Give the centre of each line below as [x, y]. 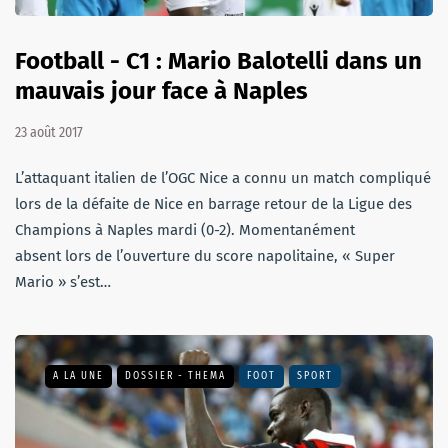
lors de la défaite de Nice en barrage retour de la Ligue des [213, 203]
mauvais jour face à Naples [161, 90]
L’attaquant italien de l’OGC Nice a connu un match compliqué [223, 177]
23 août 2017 [49, 132]
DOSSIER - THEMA [175, 375]
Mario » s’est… [63, 281]
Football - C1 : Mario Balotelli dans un [218, 60]
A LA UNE [78, 375]
